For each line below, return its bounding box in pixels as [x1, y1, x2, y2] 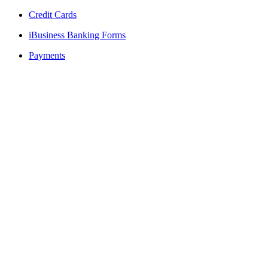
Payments [29, 50, 65, 60]
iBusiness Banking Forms [29, 30, 126, 40]
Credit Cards [29, 10, 77, 20]
